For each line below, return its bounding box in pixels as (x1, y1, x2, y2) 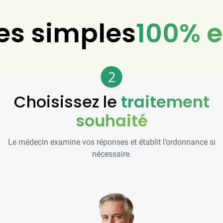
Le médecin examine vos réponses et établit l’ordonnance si (7, 137, 216, 147)
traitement (120, 91, 210, 113)
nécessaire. (92, 149, 131, 159)
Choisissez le (13, 91, 121, 113)
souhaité (75, 110, 148, 132)
